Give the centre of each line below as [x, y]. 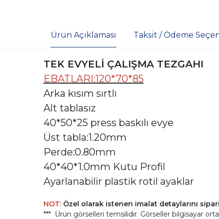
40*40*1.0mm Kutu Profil [105, 166]
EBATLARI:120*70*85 [93, 78]
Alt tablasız [71, 108]
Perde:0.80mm [81, 152]
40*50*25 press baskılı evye [108, 122]
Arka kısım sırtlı [81, 93]
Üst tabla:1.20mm [86, 137]
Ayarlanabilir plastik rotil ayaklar [120, 181]
